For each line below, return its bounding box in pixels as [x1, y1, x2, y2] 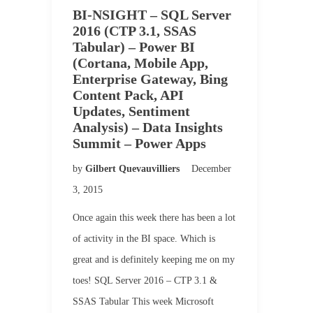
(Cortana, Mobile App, [73, 55, 208, 71]
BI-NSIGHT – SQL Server [73, 7, 231, 22]
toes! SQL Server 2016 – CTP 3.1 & [73, 275, 217, 286]
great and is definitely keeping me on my [73, 254, 235, 265]
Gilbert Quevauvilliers [85, 163, 182, 174]
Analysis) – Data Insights [73, 119, 223, 135]
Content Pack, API [73, 87, 184, 103]
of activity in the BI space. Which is [73, 233, 215, 244]
